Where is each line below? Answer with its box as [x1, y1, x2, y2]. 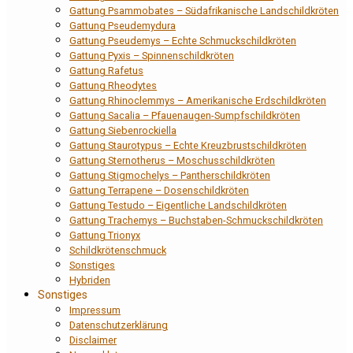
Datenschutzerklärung [69, 319, 168, 332]
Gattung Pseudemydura [69, 20, 176, 32]
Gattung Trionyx [69, 229, 140, 242]
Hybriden [69, 274, 110, 287]
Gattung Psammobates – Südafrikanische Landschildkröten [69, 5, 339, 17]
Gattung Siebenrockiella [69, 124, 176, 137]
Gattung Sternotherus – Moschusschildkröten [69, 154, 275, 167]
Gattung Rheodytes [69, 80, 157, 92]
